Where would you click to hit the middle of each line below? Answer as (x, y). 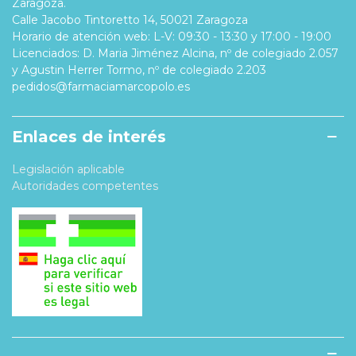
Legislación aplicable (68, 169)
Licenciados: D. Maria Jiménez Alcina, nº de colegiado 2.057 (175, 53)
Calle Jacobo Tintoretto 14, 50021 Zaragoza (130, 19)
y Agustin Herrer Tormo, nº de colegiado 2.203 (139, 70)
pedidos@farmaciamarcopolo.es (101, 86)
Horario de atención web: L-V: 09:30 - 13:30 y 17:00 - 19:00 (172, 36)
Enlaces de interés (89, 136)
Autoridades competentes (85, 186)
